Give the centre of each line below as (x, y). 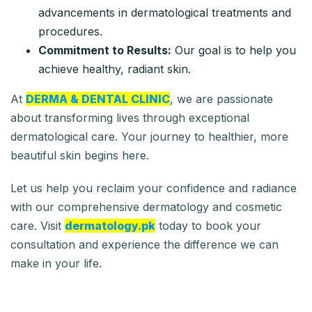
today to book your (208, 225)
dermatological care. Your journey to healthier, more (149, 136)
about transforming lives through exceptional (130, 117)
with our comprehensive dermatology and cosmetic (146, 206)
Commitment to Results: (105, 50)
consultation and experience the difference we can (145, 244)
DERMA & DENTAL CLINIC (98, 99)
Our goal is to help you (234, 50)
